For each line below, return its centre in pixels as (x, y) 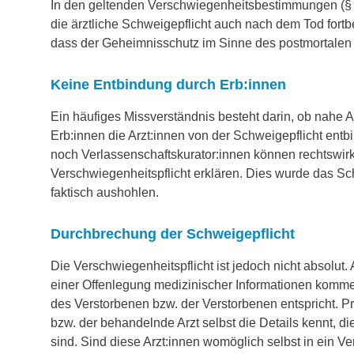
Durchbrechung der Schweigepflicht (173, 234)
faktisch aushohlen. (105, 192)
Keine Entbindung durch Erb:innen (168, 85)
